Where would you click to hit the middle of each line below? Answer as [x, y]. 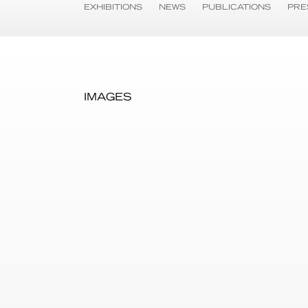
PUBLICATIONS [238, 7]
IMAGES [108, 97]
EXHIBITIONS [114, 7]
